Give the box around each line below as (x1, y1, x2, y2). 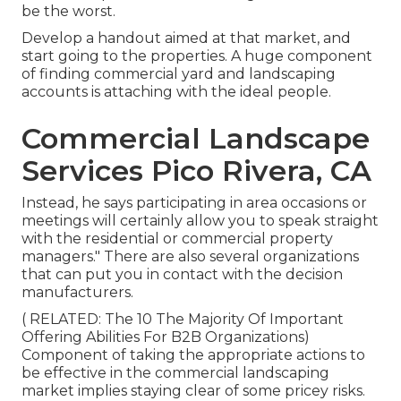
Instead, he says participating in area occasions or (21, 194, 367, 212)
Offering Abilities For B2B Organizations (21, 328, 304, 346)
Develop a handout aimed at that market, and (21, 30, 351, 47)
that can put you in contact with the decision (21, 266, 343, 284)
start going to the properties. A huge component (21, 47, 372, 65)
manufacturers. (21, 284, 133, 302)
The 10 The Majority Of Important (105, 311, 344, 328)
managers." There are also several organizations (21, 248, 359, 266)
